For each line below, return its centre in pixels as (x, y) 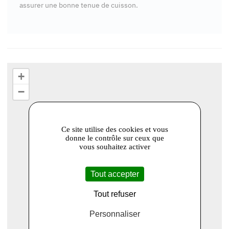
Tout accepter (114, 174)
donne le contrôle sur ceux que (114, 138)
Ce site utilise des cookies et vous (114, 129)
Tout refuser (114, 194)
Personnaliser (114, 214)
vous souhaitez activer (114, 146)
